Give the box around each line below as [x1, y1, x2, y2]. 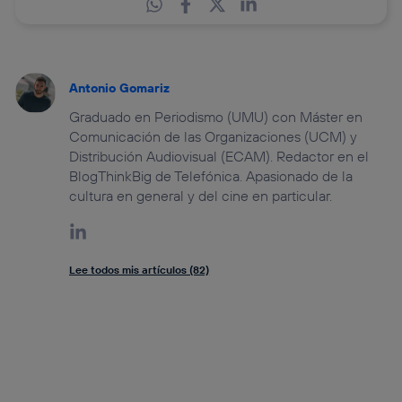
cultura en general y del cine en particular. [69, 186, 333, 205]
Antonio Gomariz [69, 79, 170, 96]
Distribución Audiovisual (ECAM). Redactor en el [69, 146, 370, 165]
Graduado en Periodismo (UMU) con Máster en [69, 107, 363, 126]
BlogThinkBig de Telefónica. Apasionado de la [69, 166, 354, 185]
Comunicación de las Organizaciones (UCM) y [69, 127, 358, 145]
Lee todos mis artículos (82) [69, 262, 210, 276]
